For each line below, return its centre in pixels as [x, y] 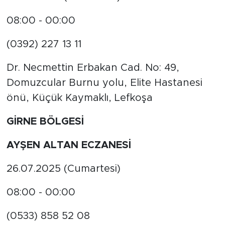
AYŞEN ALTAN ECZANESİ [69, 145]
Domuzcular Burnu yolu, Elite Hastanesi [104, 83]
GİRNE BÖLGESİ [45, 122]
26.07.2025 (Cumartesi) [63, 169]
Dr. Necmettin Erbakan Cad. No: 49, [93, 68]
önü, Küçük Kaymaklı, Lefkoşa [79, 98]
